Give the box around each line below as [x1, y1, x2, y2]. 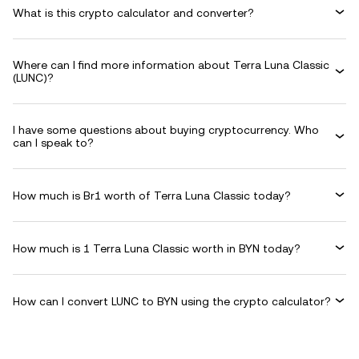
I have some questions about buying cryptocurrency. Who [13, 123, 319, 136]
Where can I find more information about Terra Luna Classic [13, 58, 329, 71]
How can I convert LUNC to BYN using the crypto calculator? [13, 294, 331, 308]
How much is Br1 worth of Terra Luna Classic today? [13, 188, 291, 202]
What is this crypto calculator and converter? [13, 6, 254, 19]
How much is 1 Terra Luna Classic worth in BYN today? [13, 241, 301, 255]
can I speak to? [13, 136, 94, 149]
